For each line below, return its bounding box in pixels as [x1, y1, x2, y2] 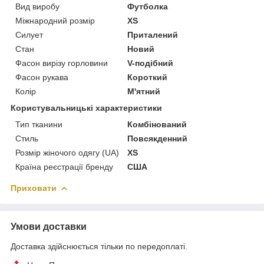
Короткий [127, 72, 168, 82]
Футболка [127, 1, 169, 11]
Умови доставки [11, 221, 87, 232]
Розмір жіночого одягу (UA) [15, 147, 119, 157]
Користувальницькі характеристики [11, 103, 162, 113]
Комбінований [127, 119, 187, 129]
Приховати [11, 183, 57, 193]
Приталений [127, 29, 179, 39]
